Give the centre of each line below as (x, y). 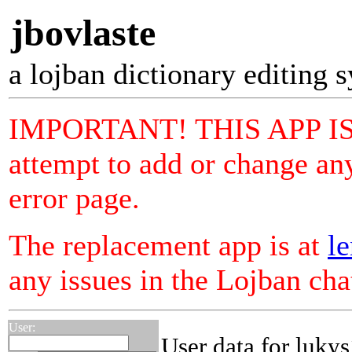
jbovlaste (83, 33)
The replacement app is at (168, 245)
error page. (74, 198)
